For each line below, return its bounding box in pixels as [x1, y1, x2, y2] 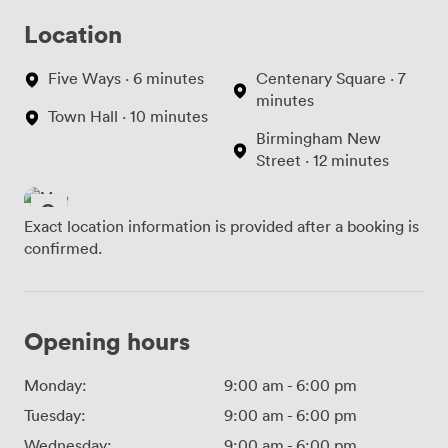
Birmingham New [256, 127, 381, 148]
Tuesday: [24, 404, 86, 425]
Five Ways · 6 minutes [48, 67, 204, 88]
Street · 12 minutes [256, 149, 389, 170]
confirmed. [24, 237, 102, 258]
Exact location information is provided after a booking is [24, 215, 419, 236]
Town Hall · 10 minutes [48, 105, 208, 126]
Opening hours [24, 324, 190, 356]
